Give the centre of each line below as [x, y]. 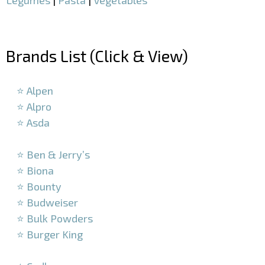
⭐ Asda [33, 123]
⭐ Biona [35, 171]
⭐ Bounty [39, 187]
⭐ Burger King [50, 235]
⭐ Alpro [34, 107]
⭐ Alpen [35, 91]
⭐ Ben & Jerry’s [53, 155]
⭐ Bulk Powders [55, 219]
